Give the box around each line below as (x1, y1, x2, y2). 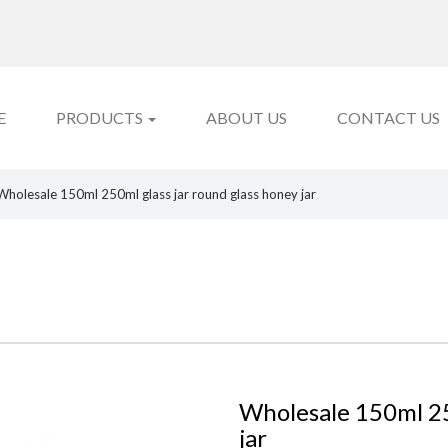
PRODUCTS (56, 108, 146, 127)
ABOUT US (206, 108, 287, 127)
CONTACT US (337, 108, 440, 127)
